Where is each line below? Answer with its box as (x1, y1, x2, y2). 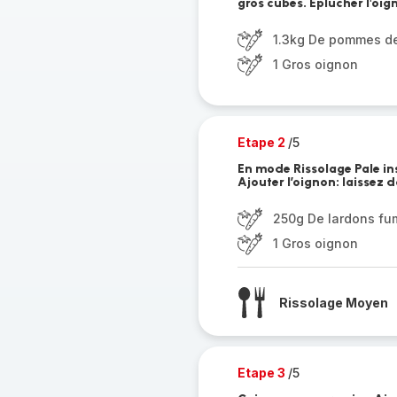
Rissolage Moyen (278, 294, 388, 310)
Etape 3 (237, 365, 288, 380)
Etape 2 (237, 135, 288, 150)
